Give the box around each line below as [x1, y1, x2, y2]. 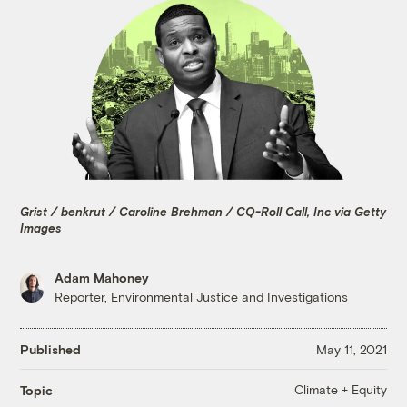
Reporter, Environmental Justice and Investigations [55, 289, 349, 305]
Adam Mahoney [55, 270, 150, 286]
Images [20, 220, 63, 235]
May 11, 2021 [315, 341, 387, 357]
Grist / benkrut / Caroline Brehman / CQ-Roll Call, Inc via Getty [20, 203, 387, 219]
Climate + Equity [293, 382, 387, 398]
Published [20, 341, 82, 357]
